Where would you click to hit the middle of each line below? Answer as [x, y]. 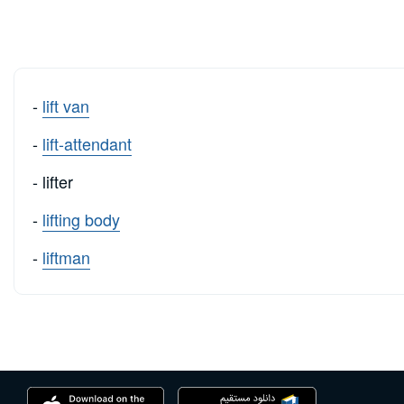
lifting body [81, 220]
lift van [66, 106]
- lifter [53, 182]
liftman [66, 257]
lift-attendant [87, 144]
